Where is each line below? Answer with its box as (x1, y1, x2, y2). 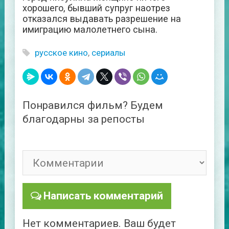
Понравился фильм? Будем (22, 99, 163, 112)
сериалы (91, 48, 126, 58)
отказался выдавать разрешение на (22, 13, 181, 25)
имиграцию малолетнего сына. (22, 24, 157, 35)
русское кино (34, 48, 88, 58)
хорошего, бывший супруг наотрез (22, 3, 170, 14)
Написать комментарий (43, 190, 164, 202)
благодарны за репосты (22, 113, 145, 126)
